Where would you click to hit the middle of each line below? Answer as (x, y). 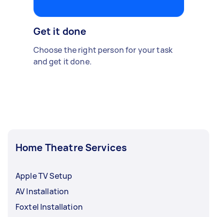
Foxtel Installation (49, 207)
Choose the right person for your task (103, 50)
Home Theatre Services (71, 147)
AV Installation (42, 191)
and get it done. (62, 61)
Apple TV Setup (44, 176)
